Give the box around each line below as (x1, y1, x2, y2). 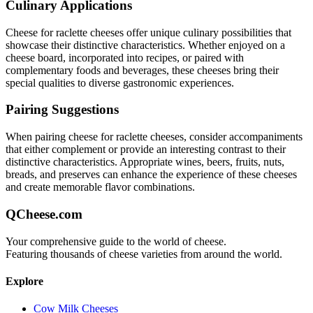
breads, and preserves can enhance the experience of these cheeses (6, 168, 297, 181)
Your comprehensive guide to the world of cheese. (6, 235, 226, 247)
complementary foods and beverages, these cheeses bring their (6, 64, 279, 76)
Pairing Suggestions (6, 102, 119, 117)
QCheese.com (6, 206, 82, 221)
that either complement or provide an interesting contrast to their (6, 143, 286, 156)
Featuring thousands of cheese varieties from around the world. (6, 247, 282, 260)
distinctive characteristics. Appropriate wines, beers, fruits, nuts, (6, 156, 284, 168)
